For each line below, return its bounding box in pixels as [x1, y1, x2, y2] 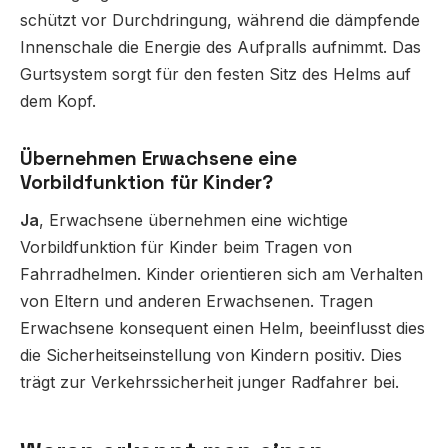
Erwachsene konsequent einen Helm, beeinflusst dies [20, 318, 425, 339]
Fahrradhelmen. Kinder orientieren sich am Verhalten [20, 264, 423, 285]
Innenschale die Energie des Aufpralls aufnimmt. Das [20, 37, 421, 58]
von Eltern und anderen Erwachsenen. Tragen [20, 291, 373, 312]
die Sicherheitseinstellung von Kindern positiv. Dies [20, 345, 402, 366]
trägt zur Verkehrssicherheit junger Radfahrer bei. [20, 372, 399, 393]
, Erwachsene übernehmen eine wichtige [39, 210, 348, 231]
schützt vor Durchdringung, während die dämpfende [20, 10, 420, 31]
